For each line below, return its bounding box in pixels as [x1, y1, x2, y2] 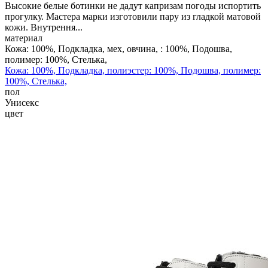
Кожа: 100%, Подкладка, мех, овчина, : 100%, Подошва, [5, 43, 232, 54]
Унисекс [5, 97, 39, 108]
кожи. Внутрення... [5, 22, 83, 32]
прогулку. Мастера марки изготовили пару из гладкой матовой [5, 11, 261, 22]
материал [5, 32, 42, 43]
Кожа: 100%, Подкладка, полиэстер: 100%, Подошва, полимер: [5, 65, 261, 75]
